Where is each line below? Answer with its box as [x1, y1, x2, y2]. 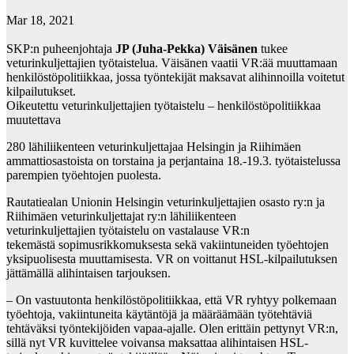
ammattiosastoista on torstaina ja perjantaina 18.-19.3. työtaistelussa [6, 154, 341, 168]
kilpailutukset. [6, 85, 76, 99]
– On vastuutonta [6, 293, 95, 307]
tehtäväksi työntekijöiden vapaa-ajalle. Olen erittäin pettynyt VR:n [6, 322, 335, 336]
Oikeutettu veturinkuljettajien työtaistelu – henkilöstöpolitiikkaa [6, 99, 321, 113]
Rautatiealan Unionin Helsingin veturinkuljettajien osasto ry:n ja [6, 195, 325, 209]
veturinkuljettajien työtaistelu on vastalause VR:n [6, 224, 250, 238]
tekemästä [6, 238, 55, 252]
